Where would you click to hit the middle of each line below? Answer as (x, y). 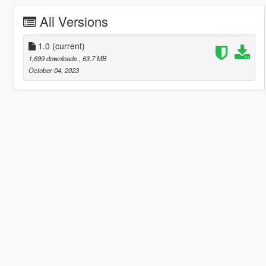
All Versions (74, 21)
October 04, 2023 (53, 70)
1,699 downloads (53, 58)
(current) (68, 45)
